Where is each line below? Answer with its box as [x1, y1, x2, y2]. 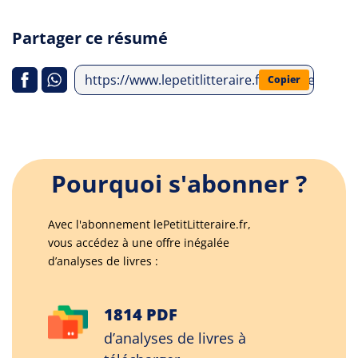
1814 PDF [104, 304, 177, 325]
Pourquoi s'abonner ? [51, 167, 307, 200]
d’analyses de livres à [104, 328, 246, 348]
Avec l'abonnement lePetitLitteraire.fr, [48, 217, 251, 232]
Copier [268, 73, 300, 86]
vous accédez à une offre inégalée [48, 235, 229, 250]
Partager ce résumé [12, 27, 168, 49]
